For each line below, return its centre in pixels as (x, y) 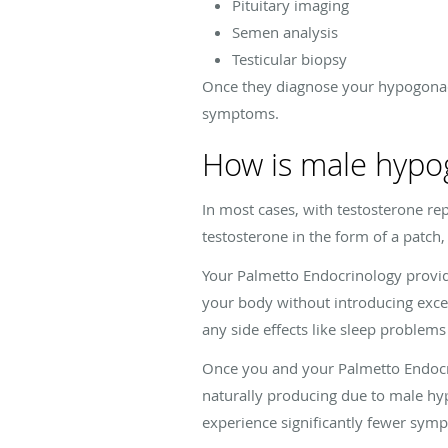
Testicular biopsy (289, 58)
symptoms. (242, 112)
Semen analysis (285, 31)
